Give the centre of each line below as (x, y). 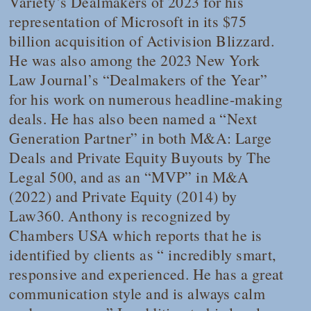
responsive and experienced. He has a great (146, 274)
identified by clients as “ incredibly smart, (143, 254)
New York (228, 60)
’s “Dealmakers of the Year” (178, 79)
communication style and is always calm (137, 293)
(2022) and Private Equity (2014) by (123, 196)
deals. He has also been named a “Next (133, 118)
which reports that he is (185, 235)
